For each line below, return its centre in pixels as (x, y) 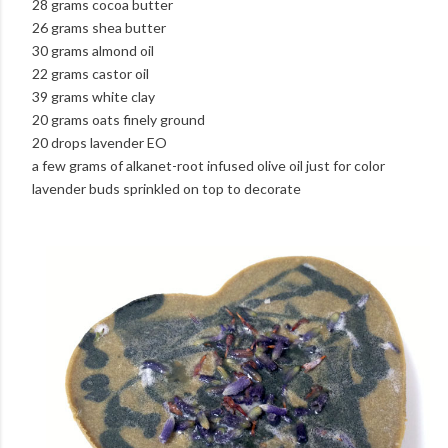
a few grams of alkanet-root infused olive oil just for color (208, 165)
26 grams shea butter (100, 27)
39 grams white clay (95, 96)
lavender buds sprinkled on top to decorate (166, 188)
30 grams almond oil (94, 50)
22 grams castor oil (92, 73)
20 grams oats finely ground (120, 119)
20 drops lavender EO (99, 142)
